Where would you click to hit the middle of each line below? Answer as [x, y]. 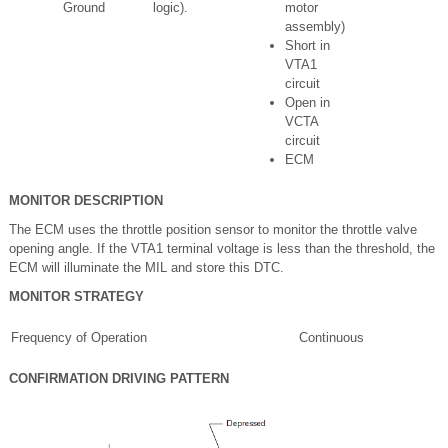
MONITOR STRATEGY [76, 297]
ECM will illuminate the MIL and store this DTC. [146, 268]
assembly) [315, 27]
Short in [307, 46]
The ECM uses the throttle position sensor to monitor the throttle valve [213, 230]
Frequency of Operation [79, 338]
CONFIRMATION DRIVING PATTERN [119, 379]
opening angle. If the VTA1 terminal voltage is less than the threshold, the [222, 249]
